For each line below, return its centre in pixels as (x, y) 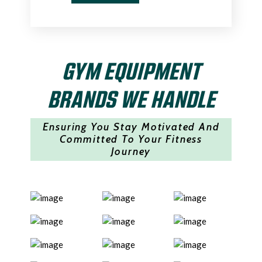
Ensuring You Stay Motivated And (131, 127)
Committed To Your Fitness (131, 139)
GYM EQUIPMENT (131, 70)
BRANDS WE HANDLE (131, 98)
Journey (131, 151)
